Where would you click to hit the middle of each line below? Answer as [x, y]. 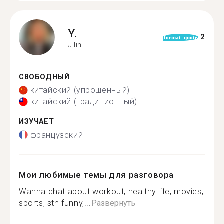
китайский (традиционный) [84, 102]
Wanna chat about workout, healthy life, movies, [111, 191]
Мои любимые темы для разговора [97, 175]
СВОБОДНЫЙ [44, 77]
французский [57, 135]
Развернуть [113, 203]
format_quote [180, 37]
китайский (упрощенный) [80, 90]
